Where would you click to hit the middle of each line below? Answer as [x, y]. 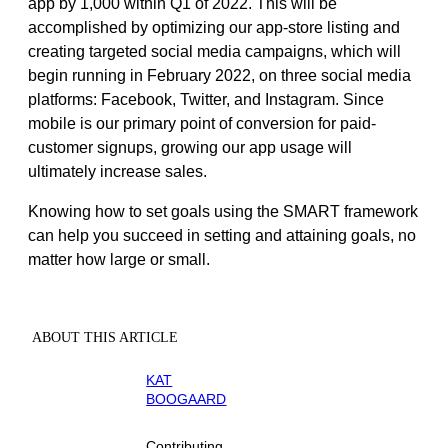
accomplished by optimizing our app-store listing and [214, 28]
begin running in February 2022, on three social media [219, 76]
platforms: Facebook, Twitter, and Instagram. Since [206, 100]
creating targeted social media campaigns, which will [214, 52]
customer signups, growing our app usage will [190, 148]
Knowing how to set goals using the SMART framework [223, 212]
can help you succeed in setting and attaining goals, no [222, 236]
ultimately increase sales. [117, 172]
